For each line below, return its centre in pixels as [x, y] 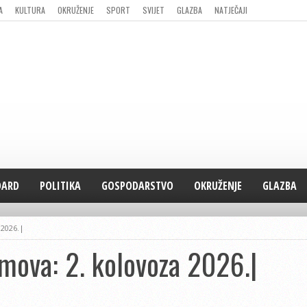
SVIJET [153, 10]
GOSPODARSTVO [137, 186]
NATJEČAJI [231, 10]
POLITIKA [60, 186]
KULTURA [30, 10]
